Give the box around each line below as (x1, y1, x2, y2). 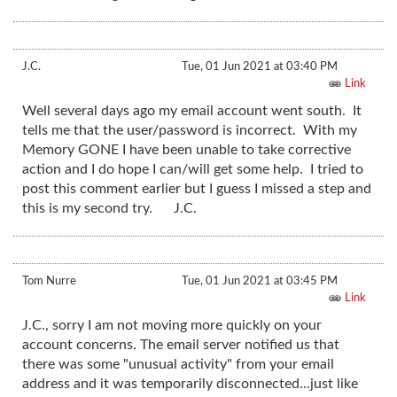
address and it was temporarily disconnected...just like (22, 377, 358, 392)
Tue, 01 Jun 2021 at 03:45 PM (182, 275, 338, 288)
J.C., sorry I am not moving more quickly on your (22, 318, 322, 333)
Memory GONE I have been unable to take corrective (22, 143, 351, 158)
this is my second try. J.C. (22, 201, 197, 216)
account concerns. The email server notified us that (22, 338, 339, 353)
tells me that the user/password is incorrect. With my (22, 123, 357, 138)
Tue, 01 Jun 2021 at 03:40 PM (182, 59, 338, 73)
